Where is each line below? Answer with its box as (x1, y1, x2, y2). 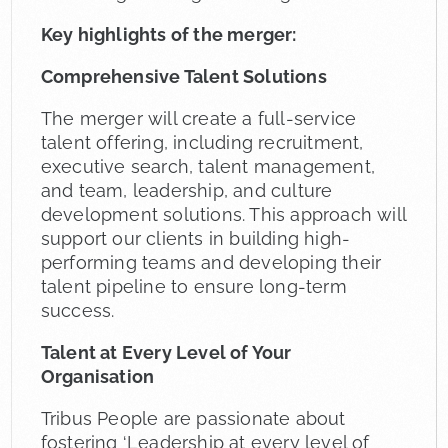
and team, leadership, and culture (40, 179, 333, 201)
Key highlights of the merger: (40, 23, 297, 45)
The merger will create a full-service (40, 107, 357, 129)
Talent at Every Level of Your (40, 341, 292, 363)
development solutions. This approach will (40, 203, 407, 225)
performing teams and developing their (40, 251, 382, 273)
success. (40, 299, 115, 321)
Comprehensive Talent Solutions (40, 65, 327, 87)
